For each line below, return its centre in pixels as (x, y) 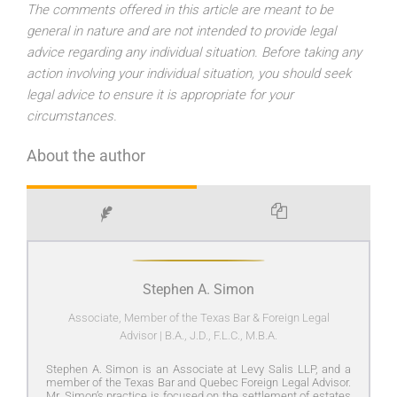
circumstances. (72, 117)
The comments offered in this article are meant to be (180, 10)
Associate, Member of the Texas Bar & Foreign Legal (198, 318)
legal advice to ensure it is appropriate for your (160, 95)
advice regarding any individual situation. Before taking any (194, 53)
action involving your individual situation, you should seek (189, 74)
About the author (86, 156)
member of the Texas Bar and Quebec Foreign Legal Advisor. (198, 383)
